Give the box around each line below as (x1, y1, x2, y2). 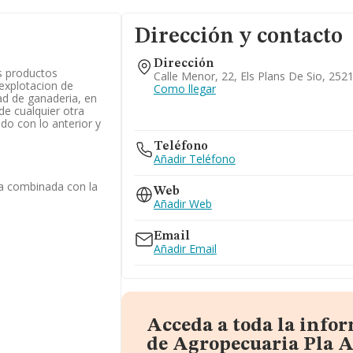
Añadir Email (153, 241, 217, 256)
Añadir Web (153, 196, 212, 211)
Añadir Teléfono (153, 151, 236, 166)
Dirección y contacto (134, 26, 343, 48)
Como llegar (153, 81, 216, 96)
